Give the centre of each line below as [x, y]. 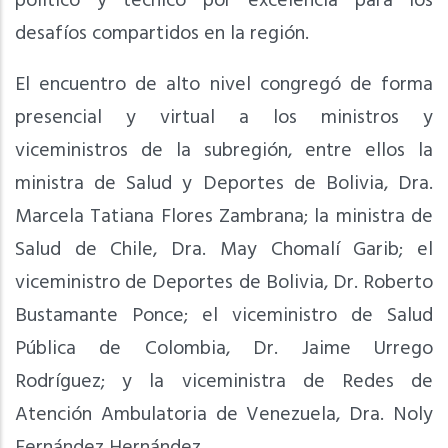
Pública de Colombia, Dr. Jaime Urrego [224, 348]
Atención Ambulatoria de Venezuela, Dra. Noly [224, 414]
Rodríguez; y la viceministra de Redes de [224, 381]
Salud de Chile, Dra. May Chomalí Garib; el [224, 249]
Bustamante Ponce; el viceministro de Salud [224, 315]
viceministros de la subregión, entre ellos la [224, 150]
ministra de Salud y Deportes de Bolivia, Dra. [224, 183]
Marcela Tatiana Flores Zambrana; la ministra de [224, 216]
